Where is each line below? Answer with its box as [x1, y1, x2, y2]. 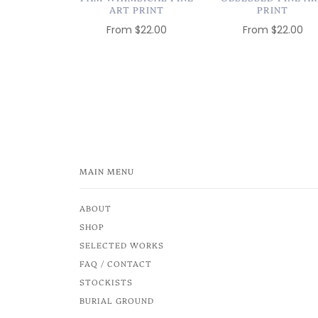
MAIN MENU [79, 165, 134, 177]
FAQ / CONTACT [79, 258, 152, 270]
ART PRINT [109, 3, 165, 16]
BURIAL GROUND [79, 295, 154, 307]
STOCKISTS [79, 276, 133, 288]
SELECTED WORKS [79, 239, 164, 251]
